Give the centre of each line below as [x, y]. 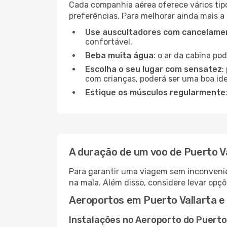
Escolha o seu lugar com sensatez [154, 69]
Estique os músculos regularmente [155, 92]
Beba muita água [119, 55]
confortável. [109, 42]
